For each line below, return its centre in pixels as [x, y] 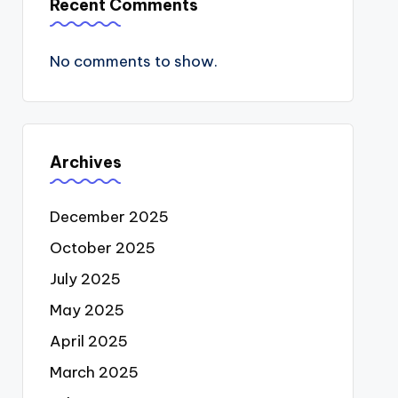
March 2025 [94, 372]
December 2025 [109, 217]
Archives [85, 162]
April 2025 [88, 341]
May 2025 [87, 310]
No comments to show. [133, 61]
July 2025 [85, 279]
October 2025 [102, 248]
